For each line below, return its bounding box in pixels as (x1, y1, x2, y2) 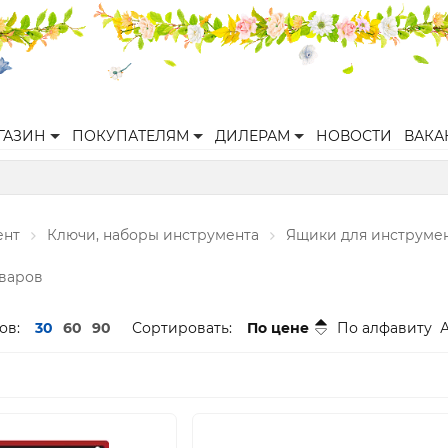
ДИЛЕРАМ (215, 127, 290, 145)
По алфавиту (337, 319, 432, 337)
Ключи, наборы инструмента (47, 226, 259, 244)
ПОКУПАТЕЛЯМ (72, 127, 189, 145)
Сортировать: (132, 319, 232, 337)
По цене (247, 319, 309, 337)
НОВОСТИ (316, 127, 392, 145)
